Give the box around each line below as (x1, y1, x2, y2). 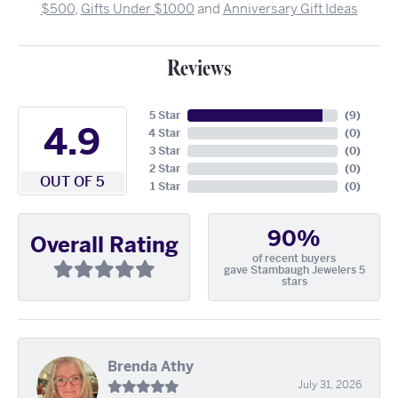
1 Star (149, 179, 180, 194)
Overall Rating (29, 231, 179, 259)
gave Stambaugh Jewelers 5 (223, 263, 365, 277)
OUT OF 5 (39, 172, 105, 191)
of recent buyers (252, 251, 336, 266)
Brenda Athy (107, 356, 194, 376)
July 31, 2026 (298, 377, 362, 392)
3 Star (148, 144, 180, 158)
